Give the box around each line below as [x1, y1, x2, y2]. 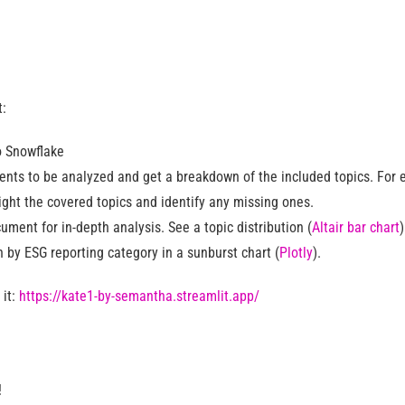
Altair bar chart [312, 219, 400, 237]
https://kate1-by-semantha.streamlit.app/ [19, 287, 259, 306]
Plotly [279, 244, 313, 262]
